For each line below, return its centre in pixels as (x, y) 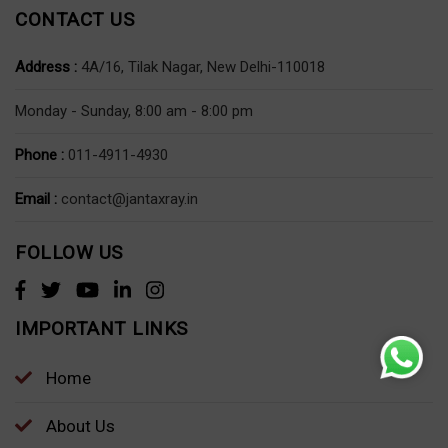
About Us (78, 425)
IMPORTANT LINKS (101, 328)
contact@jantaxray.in (129, 198)
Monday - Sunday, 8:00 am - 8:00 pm (134, 110)
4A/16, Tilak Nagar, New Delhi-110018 (201, 66)
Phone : (39, 154)
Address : (46, 66)
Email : (36, 198)
